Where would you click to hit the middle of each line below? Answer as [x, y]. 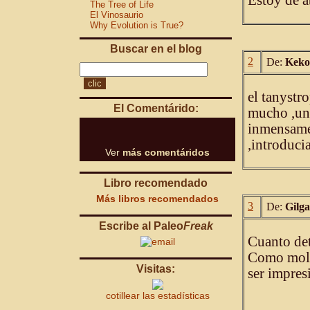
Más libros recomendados [157, 199]
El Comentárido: [156, 108]
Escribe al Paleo [141, 226]
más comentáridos [166, 152]
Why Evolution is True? [137, 25]
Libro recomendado [156, 183]
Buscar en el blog [156, 49]
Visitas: [156, 269]
